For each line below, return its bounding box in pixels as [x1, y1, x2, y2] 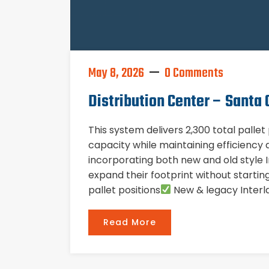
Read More [103, 216, 156, 228]
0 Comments [165, 62, 223, 83]
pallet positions [88, 183, 160, 197]
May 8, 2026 [88, 62, 144, 83]
